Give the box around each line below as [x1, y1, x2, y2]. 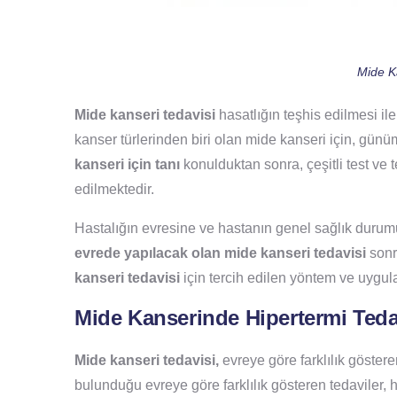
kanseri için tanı [74, 156, 180, 172]
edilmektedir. [74, 181, 154, 197]
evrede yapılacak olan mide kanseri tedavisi [74, 245, 366, 261]
